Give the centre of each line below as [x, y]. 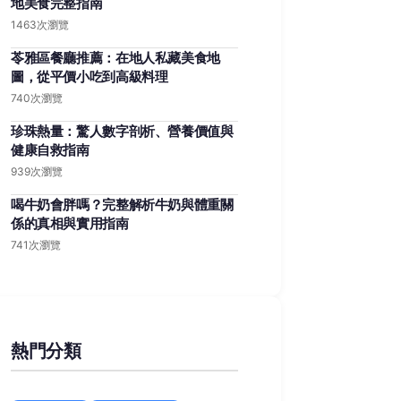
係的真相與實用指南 [70, 223]
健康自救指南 [50, 150]
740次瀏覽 [37, 98]
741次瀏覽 [36, 245]
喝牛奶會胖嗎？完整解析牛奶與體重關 [122, 205]
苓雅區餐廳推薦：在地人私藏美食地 [115, 58]
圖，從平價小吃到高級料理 [90, 77]
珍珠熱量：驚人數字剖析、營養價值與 [122, 131]
